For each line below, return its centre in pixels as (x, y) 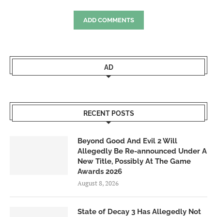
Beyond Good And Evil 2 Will (127, 141)
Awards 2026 (100, 172)
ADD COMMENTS (108, 20)
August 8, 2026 (98, 183)
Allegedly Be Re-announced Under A (142, 151)
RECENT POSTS (108, 114)
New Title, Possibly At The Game (134, 162)
